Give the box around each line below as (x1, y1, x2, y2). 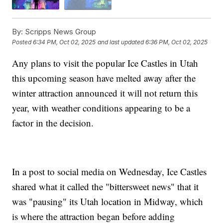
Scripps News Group (23, 26, 97, 36)
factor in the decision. (12, 116, 94, 129)
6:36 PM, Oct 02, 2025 (145, 38, 208, 46)
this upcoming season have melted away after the (12, 71, 196, 84)
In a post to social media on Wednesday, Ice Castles (12, 165, 207, 178)
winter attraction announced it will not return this (12, 86, 198, 99)
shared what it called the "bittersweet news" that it (12, 180, 199, 193)
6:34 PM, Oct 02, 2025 (33, 38, 96, 46)
